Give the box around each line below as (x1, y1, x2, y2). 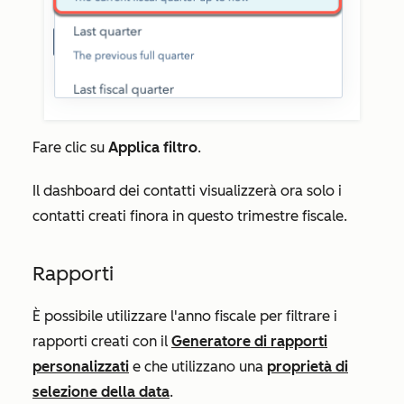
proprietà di (267, 357, 348, 375)
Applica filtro (108, 138, 197, 156)
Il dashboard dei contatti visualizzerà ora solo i (32, 181, 342, 199)
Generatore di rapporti (171, 332, 327, 350)
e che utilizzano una (129, 357, 267, 375)
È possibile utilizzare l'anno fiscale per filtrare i (32, 307, 337, 325)
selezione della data (32, 382, 170, 400)
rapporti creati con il (32, 332, 171, 350)
